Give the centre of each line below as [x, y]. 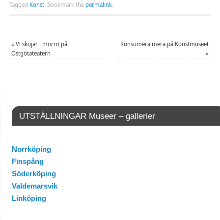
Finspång [27, 162]
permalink [98, 5]
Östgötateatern [31, 54]
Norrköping [31, 149]
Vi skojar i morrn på [41, 44]
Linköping [29, 198]
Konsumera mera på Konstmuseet [165, 44]
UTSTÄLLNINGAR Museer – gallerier [87, 116]
